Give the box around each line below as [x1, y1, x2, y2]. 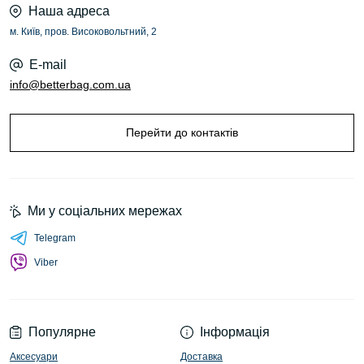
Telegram [34, 232, 76, 244]
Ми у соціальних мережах [28, 204, 182, 218]
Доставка [180, 351, 223, 362]
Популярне [28, 325, 96, 339]
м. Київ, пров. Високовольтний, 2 [10, 26, 157, 37]
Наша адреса [28, 4, 110, 18]
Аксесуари [10, 351, 58, 362]
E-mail [29, 58, 67, 71]
